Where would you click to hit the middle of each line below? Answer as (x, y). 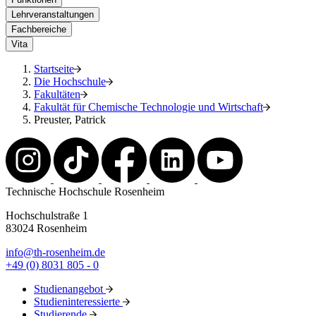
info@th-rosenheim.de (55, 253)
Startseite (54, 69)
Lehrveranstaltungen (53, 15)
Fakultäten (57, 95)
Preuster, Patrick (70, 120)
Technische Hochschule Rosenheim (85, 192)
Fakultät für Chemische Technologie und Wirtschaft (148, 107)
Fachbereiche (39, 30)
